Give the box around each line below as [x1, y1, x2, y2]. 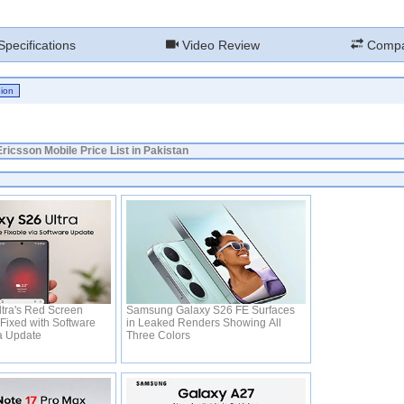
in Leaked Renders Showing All [125, 317, 281, 329]
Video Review [179, 38, 260, 52]
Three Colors [125, 329, 193, 342]
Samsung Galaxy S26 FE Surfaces [125, 304, 295, 317]
